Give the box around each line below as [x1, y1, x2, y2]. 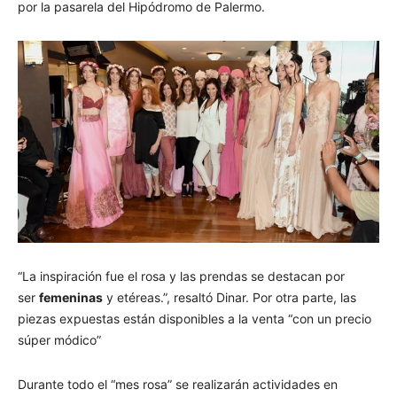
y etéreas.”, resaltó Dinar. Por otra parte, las [103, 290, 356, 306]
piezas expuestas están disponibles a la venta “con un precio [18, 311, 371, 327]
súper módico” [18, 332, 101, 348]
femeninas [39, 290, 103, 306]
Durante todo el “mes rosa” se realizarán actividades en [18, 377, 338, 393]
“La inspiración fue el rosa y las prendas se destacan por [18, 269, 345, 284]
